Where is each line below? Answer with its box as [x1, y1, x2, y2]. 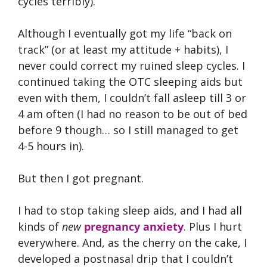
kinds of [18, 219, 62, 234]
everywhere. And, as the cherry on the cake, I [18, 235, 247, 250]
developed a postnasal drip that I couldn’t [18, 251, 233, 266]
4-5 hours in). [18, 138, 84, 153]
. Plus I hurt [184, 219, 242, 234]
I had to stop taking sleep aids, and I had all [18, 203, 242, 218]
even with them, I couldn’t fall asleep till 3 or [18, 90, 246, 105]
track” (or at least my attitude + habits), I [18, 42, 228, 57]
